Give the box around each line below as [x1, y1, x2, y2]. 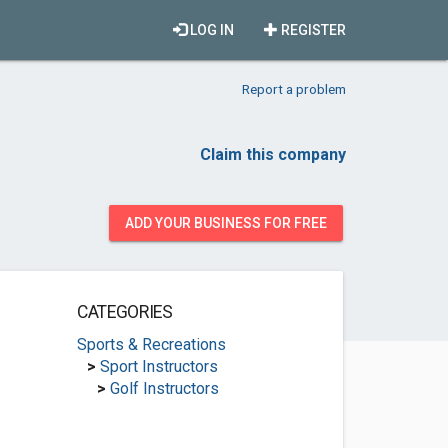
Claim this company [200, 145, 346, 164]
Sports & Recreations [76, 335, 226, 354]
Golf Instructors [109, 379, 219, 398]
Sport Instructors [99, 357, 218, 376]
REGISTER [278, 22, 346, 38]
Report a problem [242, 81, 346, 97]
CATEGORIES [76, 302, 173, 322]
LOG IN [187, 22, 234, 38]
